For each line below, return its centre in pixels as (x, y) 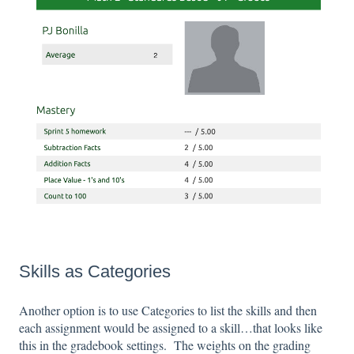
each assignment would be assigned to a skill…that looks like (171, 328)
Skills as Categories (95, 272)
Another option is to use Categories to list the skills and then (168, 311)
